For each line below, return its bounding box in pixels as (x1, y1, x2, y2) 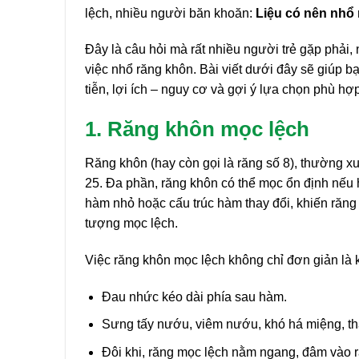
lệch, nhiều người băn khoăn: (85, 6, 256, 20)
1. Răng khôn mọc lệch (85, 118, 309, 141)
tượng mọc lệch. (85, 216, 178, 230)
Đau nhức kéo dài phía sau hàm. (101, 289, 287, 304)
